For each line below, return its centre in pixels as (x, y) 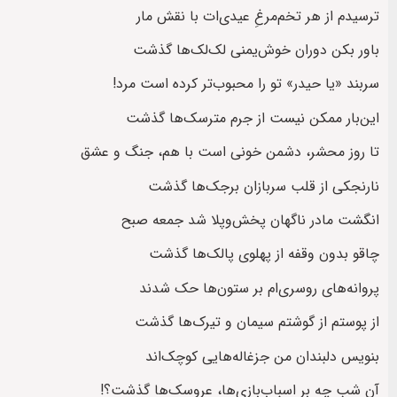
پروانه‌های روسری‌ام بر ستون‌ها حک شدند (259, 288)
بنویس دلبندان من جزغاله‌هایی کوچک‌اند (262, 356)
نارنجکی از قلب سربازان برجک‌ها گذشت (264, 186)
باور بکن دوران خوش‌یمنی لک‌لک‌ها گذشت (256, 51)
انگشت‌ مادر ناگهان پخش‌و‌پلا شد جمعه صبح (250, 220)
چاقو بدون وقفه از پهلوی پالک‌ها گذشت (264, 254)
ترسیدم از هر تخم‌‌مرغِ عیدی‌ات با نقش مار (258, 16)
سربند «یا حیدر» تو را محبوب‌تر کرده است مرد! (246, 84)
